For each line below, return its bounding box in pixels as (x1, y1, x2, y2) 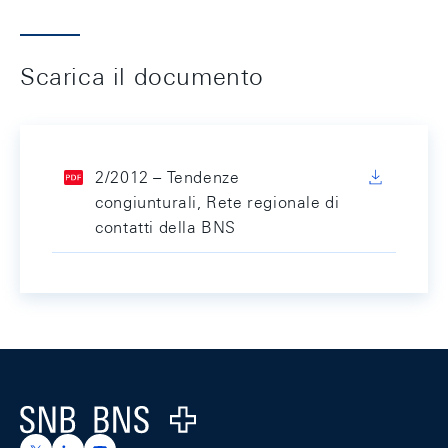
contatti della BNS (95, 218, 236, 237)
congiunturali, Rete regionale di (95, 193, 340, 212)
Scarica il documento (20, 62, 264, 90)
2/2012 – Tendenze (95, 168, 240, 187)
